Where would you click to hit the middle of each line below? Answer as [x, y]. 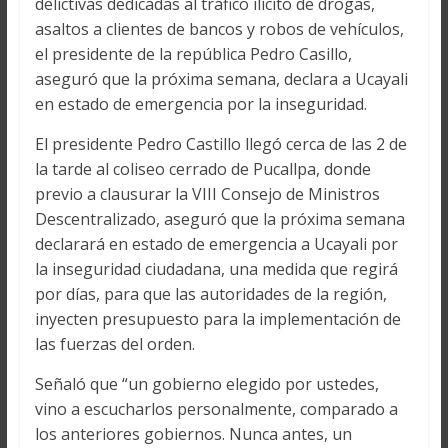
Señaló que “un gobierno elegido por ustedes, [206, 384]
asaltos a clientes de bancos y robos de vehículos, [219, 29]
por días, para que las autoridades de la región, [210, 294]
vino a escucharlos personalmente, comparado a [216, 409]
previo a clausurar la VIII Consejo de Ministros [207, 194]
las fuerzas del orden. [114, 344]
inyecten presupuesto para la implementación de [217, 319]
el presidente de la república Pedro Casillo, [193, 54]
